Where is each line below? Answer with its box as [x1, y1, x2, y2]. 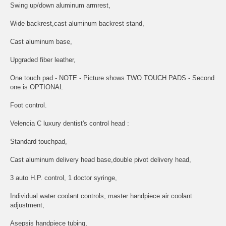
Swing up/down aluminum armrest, [10, 1, 110, 9]
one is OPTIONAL [10, 83, 63, 91]
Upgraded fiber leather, [10, 55, 76, 64]
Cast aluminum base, [10, 37, 72, 45]
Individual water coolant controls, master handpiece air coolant [10, 192, 192, 200]
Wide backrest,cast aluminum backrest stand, [10, 19, 144, 27]
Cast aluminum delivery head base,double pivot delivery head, [10, 155, 191, 163]
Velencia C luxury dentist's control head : [10, 119, 129, 127]
